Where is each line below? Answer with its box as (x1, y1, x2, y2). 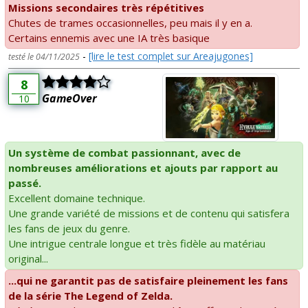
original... (8, 252, 48, 266)
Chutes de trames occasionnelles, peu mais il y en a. (8, 15, 252, 30)
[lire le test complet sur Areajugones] (89, 49, 253, 63)
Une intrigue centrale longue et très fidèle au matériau (8, 236, 265, 251)
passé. (8, 176, 41, 190)
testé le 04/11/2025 (8, 50, 80, 63)
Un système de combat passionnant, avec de (8, 146, 241, 160)
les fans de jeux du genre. (8, 221, 130, 236)
